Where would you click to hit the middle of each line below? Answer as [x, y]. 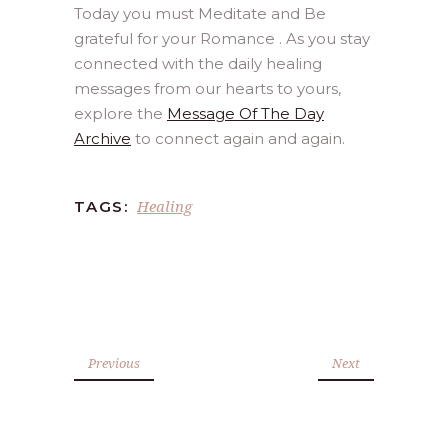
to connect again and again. [238, 138]
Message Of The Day [245, 113]
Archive [102, 138]
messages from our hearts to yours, [207, 88]
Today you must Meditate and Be [200, 13]
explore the [120, 113]
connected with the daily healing [198, 63]
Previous [114, 362]
